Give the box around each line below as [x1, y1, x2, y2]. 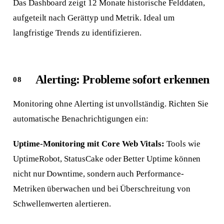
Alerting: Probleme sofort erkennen [35, 73, 209, 86]
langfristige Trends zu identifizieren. [12, 28, 141, 38]
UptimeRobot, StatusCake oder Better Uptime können [12, 154, 201, 164]
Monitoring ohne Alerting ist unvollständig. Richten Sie [12, 99, 209, 109]
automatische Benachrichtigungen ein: [12, 114, 149, 124]
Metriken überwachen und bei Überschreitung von [12, 184, 190, 194]
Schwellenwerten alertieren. [12, 199, 111, 209]
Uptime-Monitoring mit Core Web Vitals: [12, 139, 164, 149]
